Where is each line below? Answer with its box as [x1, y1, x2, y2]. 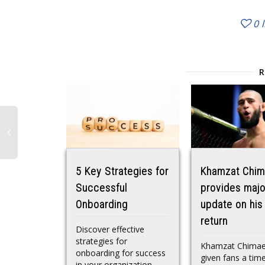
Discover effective [76, 224, 144, 235]
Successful [76, 182, 127, 195]
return [201, 215, 228, 228]
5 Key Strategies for [76, 165, 169, 178]
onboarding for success [76, 247, 166, 258]
